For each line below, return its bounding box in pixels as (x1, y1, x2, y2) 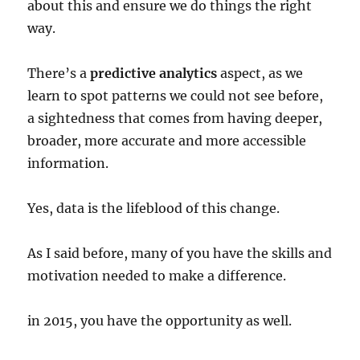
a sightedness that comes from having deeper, (27, 109, 323, 126)
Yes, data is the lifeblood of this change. (27, 199, 280, 216)
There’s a (27, 64, 91, 81)
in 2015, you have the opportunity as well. (27, 312, 292, 329)
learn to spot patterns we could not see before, (27, 87, 324, 104)
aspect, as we (217, 64, 304, 81)
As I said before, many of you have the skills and (27, 244, 333, 261)
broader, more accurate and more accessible (27, 132, 307, 149)
